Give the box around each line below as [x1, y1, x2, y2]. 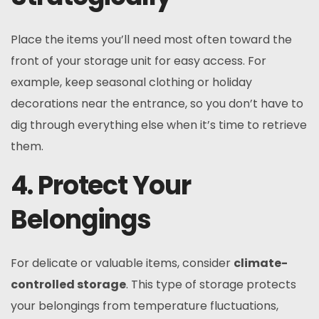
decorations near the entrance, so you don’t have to [11, 95, 303, 112]
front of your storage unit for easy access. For [11, 53, 266, 69]
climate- [234, 255, 288, 271]
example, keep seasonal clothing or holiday [11, 74, 252, 90]
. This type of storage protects [126, 276, 296, 293]
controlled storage [11, 276, 126, 293]
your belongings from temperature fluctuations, [11, 298, 278, 314]
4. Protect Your [11, 167, 191, 204]
